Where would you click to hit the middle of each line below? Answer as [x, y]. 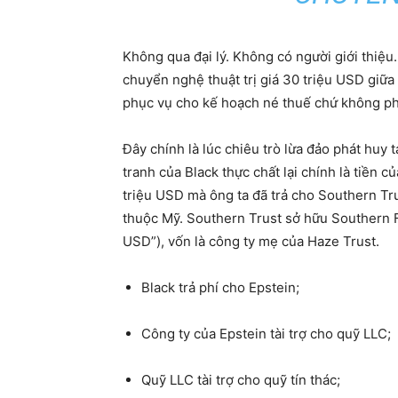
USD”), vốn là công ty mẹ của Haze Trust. [251, 241]
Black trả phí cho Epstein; [220, 287]
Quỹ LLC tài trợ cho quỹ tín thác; [241, 380]
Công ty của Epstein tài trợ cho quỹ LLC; [266, 334]
